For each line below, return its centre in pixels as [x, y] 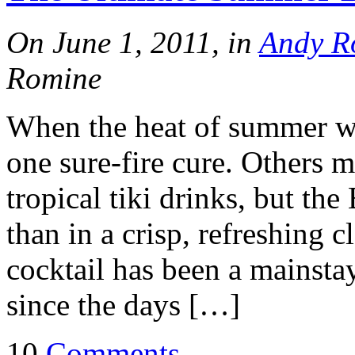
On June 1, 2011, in [133, 42]
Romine [54, 78]
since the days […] [123, 304]
